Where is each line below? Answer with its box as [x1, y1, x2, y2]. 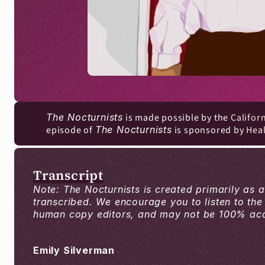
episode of [46, 124, 95, 137]
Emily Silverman [33, 244, 115, 256]
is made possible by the [123, 111, 231, 124]
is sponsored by [172, 124, 247, 137]
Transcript [33, 166, 104, 184]
